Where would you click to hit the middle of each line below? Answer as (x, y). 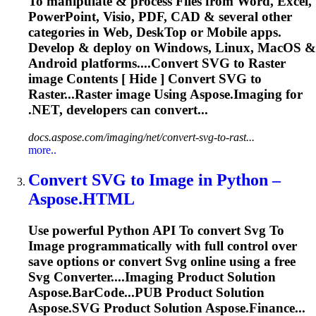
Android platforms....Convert (115, 63)
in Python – (237, 180)
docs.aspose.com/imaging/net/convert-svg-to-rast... (141, 137)
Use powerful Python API (104, 230)
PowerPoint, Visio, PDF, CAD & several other (160, 17)
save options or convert (97, 261)
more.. (42, 150)
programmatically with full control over (181, 245)
